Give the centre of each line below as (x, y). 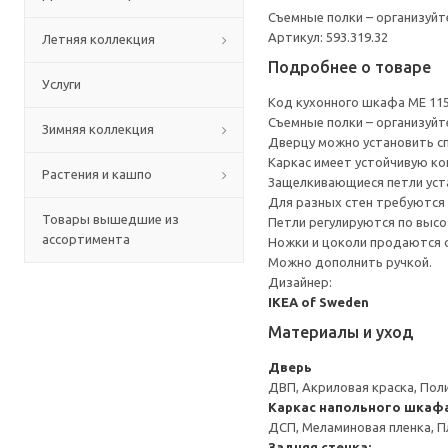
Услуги (61, 84)
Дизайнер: (300, 282)
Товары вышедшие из (110, 219)
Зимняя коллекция (98, 129)
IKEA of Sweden (318, 302)
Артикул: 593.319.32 (328, 37)
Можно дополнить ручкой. (350, 262)
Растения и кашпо (97, 174)
